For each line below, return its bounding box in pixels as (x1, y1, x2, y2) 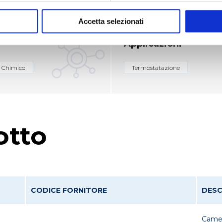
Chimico (1, 64, 25, 71)
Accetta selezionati (78, 17, 144, 26)
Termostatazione (132, 64, 180, 71)
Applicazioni (124, 38, 182, 49)
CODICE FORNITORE (31, 186, 107, 195)
